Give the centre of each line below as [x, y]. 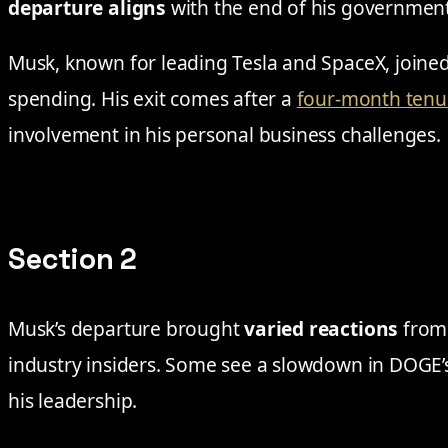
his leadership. [73, 401]
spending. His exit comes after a [152, 99]
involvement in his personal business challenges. [224, 135]
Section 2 [73, 259]
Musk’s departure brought [126, 329]
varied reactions [321, 329]
